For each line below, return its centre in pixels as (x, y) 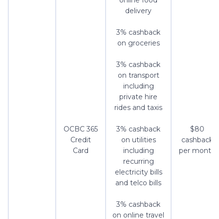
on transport (138, 76)
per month (197, 151)
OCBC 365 (81, 129)
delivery (138, 11)
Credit (81, 140)
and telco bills (138, 183)
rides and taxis (138, 108)
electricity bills (138, 172)
